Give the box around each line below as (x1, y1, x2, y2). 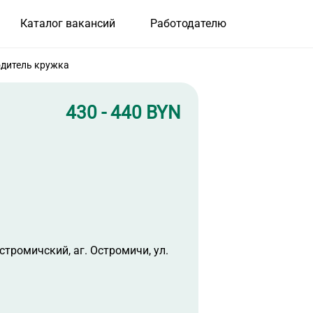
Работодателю (150, 17, 226, 31)
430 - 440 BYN (66, 102, 182, 124)
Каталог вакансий (20, 17, 115, 31)
